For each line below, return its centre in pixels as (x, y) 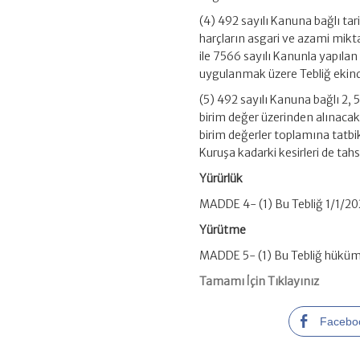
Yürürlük (221, 179)
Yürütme (223, 230)
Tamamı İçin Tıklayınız (260, 282)
